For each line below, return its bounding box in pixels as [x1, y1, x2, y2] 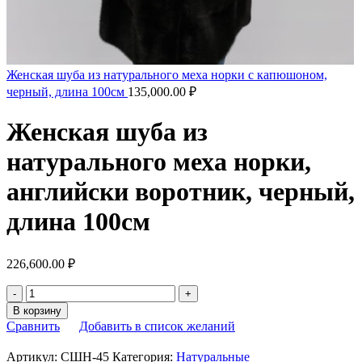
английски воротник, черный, [6, 177, 355, 207]
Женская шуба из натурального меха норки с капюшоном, [6, 68, 327, 82]
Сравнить [6, 318, 60, 333]
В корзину [13, 304, 61, 317]
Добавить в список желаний [79, 318, 235, 333]
